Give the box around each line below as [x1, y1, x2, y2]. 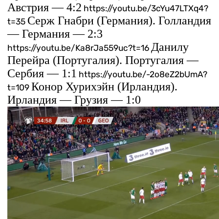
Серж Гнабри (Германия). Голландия [27, 14, 211, 27]
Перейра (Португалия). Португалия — [7, 54, 198, 67]
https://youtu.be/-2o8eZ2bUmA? [77, 69, 207, 80]
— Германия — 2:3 [7, 27, 103, 41]
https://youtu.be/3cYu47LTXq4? [82, 3, 208, 14]
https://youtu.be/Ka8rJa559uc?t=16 [7, 43, 151, 53]
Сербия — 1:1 [7, 67, 77, 80]
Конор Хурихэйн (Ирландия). [31, 80, 177, 93]
